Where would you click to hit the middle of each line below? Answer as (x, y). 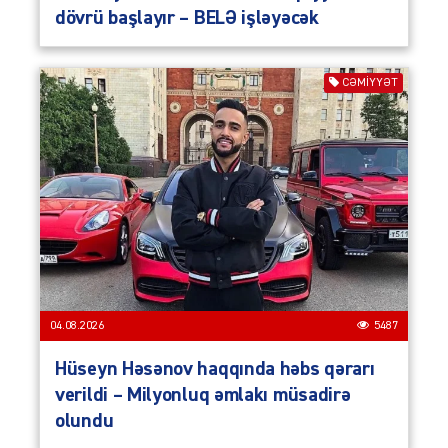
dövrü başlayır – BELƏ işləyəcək (187, 18)
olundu (84, 421)
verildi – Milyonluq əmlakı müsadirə (203, 395)
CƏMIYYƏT (370, 83)
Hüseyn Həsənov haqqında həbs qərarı (215, 369)
